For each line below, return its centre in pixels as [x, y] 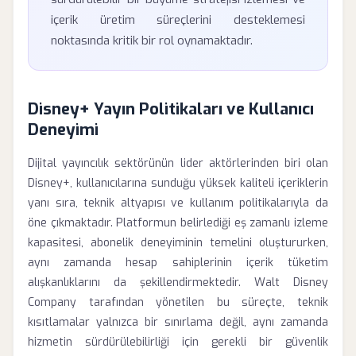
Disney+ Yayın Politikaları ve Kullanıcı [171, 109]
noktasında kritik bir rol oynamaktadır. [152, 41]
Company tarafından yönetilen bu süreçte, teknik [178, 302]
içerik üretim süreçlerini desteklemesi [178, 20]
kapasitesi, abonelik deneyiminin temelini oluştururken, [178, 243]
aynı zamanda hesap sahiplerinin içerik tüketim [178, 263]
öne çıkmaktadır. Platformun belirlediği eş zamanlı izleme [178, 223]
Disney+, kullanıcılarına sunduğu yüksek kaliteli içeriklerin [178, 183]
